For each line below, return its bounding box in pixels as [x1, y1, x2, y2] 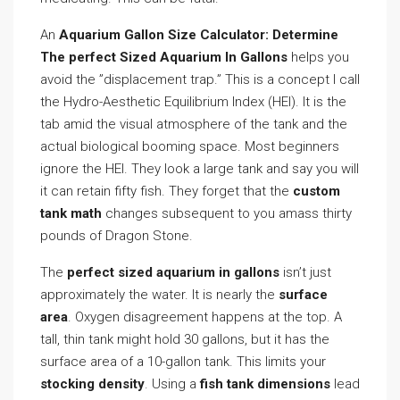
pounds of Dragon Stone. [40, 228, 193, 244]
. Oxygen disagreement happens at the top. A [68, 309, 342, 325]
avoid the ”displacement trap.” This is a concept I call [40, 71, 360, 87]
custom [293, 183, 340, 199]
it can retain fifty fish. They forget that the [40, 183, 293, 199]
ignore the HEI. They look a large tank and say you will [40, 161, 359, 177]
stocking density [40, 376, 145, 392]
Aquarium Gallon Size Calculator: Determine [59, 27, 338, 43]
